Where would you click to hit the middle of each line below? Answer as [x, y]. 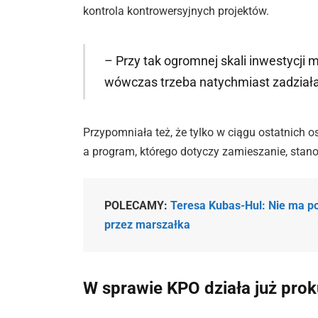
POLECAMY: [138, 206]
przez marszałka [148, 225]
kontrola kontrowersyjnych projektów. [176, 11]
